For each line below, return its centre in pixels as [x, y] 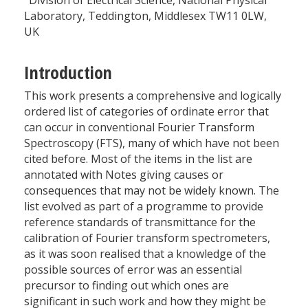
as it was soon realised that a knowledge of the [145, 254]
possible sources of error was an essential [133, 270]
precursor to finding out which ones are [126, 286]
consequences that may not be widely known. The [152, 191]
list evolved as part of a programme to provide [144, 207]
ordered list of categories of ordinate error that [146, 112]
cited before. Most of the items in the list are [138, 159]
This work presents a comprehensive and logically [153, 96]
